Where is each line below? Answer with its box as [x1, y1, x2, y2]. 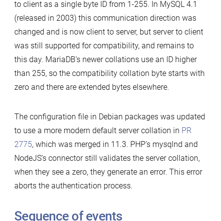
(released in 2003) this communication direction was [14, 13, 196, 23]
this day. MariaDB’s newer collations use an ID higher [14, 54, 197, 64]
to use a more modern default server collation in [14, 125, 182, 135]
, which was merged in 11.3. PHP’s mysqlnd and [32, 139, 198, 149]
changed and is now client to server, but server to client [14, 27, 203, 37]
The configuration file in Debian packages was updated [14, 111, 205, 121]
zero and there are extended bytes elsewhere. [14, 82, 169, 92]
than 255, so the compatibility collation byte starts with [14, 68, 205, 78]
